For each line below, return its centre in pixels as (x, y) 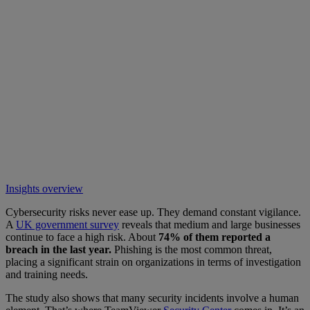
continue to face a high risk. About (82, 237)
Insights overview (44, 189)
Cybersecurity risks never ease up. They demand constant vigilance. (153, 212)
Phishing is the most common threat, (193, 250)
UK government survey (67, 225)
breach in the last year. (60, 250)
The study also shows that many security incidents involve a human (152, 298)
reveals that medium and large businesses (210, 225)
